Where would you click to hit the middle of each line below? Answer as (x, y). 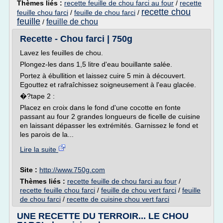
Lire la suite (39, 149)
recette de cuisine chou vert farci (118, 199)
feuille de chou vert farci (139, 190)
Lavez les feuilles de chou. (61, 53)
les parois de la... (47, 134)
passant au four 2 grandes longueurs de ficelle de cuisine (110, 116)
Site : (30, 170)
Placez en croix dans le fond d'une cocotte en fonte (100, 108)
